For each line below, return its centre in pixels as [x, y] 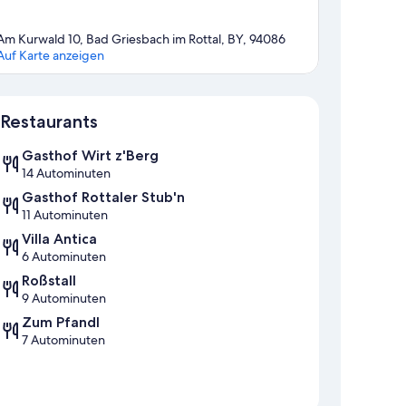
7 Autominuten [63, 340]
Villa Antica [59, 239]
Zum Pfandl [61, 323]
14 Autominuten [66, 174]
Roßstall [49, 281]
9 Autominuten [64, 299]
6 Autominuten [64, 257]
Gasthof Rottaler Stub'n [103, 198]
